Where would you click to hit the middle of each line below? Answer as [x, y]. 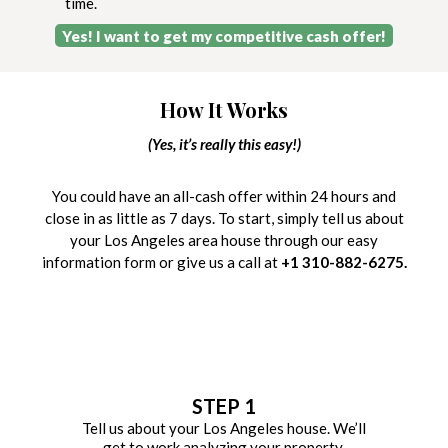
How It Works [224, 109]
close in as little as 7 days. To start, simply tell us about [224, 217]
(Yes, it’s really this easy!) [224, 143]
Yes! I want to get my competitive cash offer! [224, 35]
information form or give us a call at [159, 261]
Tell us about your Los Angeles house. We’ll [224, 427]
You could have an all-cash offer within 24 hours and [224, 195]
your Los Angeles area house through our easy [224, 239]
